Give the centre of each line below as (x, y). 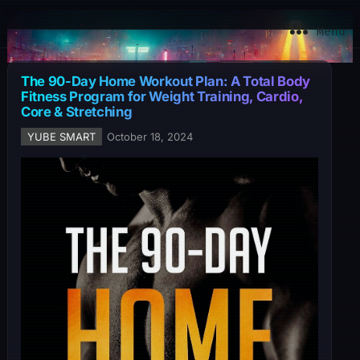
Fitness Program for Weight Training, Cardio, (162, 96)
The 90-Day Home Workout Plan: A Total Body (165, 81)
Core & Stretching (76, 112)
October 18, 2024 (149, 137)
